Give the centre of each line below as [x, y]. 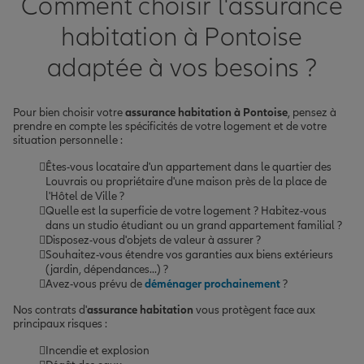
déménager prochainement [212, 284]
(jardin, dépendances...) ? [107, 269]
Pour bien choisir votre [69, 112]
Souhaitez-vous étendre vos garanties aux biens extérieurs [189, 254]
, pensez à [312, 112]
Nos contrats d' [50, 310]
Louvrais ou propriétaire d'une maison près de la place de [186, 181]
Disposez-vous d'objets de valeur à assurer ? [153, 240]
